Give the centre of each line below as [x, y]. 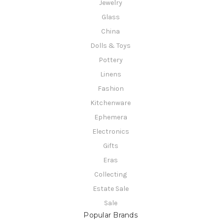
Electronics [110, 131]
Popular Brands [110, 215]
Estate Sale [110, 188]
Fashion [110, 88]
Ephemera [110, 117]
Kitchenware [110, 103]
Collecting [110, 174]
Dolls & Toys [110, 46]
